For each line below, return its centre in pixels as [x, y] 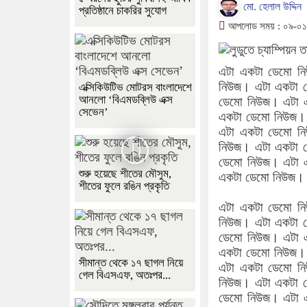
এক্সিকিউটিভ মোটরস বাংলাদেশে [135, 88]
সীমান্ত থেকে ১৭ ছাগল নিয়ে [131, 263]
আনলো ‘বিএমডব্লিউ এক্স [126, 100]
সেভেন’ [94, 112]
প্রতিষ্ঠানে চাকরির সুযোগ [123, 11]
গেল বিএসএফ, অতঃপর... [125, 275]
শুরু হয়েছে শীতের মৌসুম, [125, 174]
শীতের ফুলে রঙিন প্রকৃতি [124, 186]
